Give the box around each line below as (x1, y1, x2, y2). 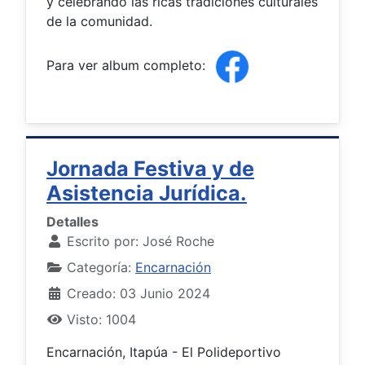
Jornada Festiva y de (46, 156, 254, 182)
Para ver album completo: (46, 57, 209, 74)
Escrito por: (63, 233, 143, 250)
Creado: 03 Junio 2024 (67, 285, 210, 302)
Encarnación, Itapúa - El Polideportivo (46, 344, 281, 361)
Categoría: (63, 259, 135, 276)
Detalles (46, 213, 99, 231)
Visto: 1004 (67, 311, 136, 328)
